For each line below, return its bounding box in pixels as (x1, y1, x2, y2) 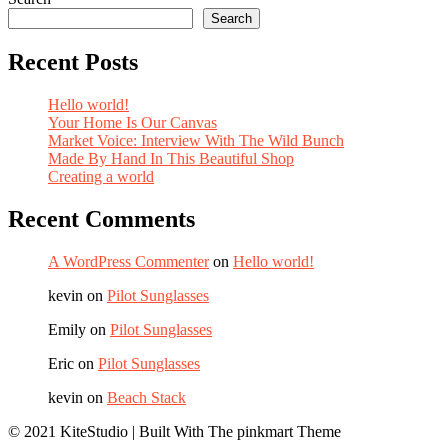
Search (211, 11, 252, 27)
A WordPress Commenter (48, 252, 209, 270)
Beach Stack (107, 388, 186, 406)
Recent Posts (8, 49, 138, 76)
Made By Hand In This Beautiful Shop (48, 150, 294, 168)
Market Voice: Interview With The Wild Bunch (48, 132, 344, 150)
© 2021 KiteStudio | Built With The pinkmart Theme (8, 422, 341, 440)
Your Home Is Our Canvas (48, 114, 217, 132)
